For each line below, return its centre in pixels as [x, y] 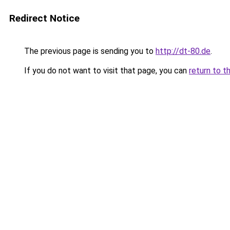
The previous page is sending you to [89, 51]
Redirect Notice [44, 18]
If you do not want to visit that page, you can [106, 71]
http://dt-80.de [183, 51]
